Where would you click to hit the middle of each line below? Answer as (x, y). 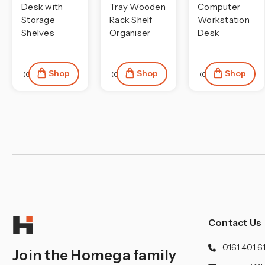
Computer (219, 7)
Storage (38, 20)
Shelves (38, 33)
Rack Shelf (131, 20)
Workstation (224, 20)
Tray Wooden (138, 7)
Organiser (130, 33)
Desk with (42, 7)
